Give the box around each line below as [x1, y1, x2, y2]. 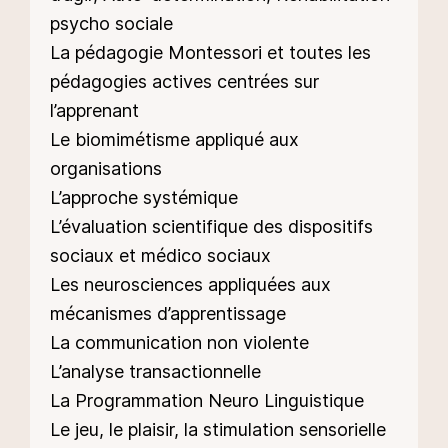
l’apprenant [50, 100, 139, 122]
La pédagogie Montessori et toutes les [50, 42, 371, 64]
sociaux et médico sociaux [50, 245, 271, 267]
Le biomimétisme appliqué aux [50, 129, 299, 151]
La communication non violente [50, 332, 309, 354]
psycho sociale [50, 13, 173, 35]
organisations [50, 158, 162, 180]
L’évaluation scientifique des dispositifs [50, 216, 373, 238]
